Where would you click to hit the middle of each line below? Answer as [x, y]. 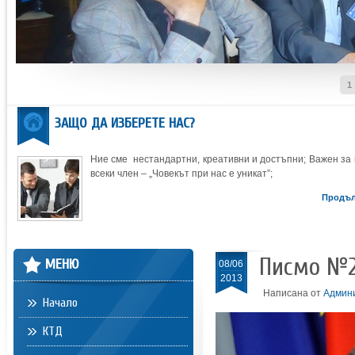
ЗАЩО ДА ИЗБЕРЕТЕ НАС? [125, 123]
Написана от [293, 293]
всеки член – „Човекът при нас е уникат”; [181, 174]
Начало [60, 303]
